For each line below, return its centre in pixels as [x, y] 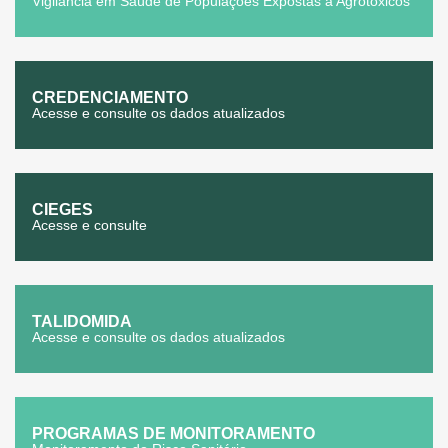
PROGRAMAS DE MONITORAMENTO [173, 433]
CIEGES [62, 209]
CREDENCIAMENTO [110, 97]
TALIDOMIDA [82, 321]
